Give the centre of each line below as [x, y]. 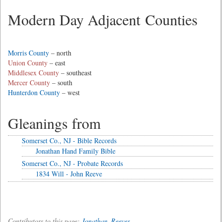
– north [60, 53]
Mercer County [29, 83]
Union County [28, 63]
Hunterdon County [34, 92]
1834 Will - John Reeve [69, 174]
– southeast [75, 73]
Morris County [28, 53]
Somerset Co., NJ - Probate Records [72, 163]
